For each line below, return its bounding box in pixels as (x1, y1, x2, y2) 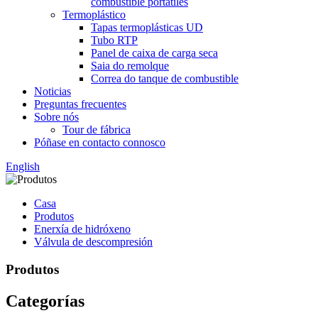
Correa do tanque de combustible (91, 72, 238, 84)
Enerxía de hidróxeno (34, 223, 131, 235)
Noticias (34, 85, 71, 97)
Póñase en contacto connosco (34, 136, 165, 148)
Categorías (6, 291, 84, 310)
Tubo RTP (91, 34, 138, 46)
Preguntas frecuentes (34, 98, 126, 110)
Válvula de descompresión (34, 236, 153, 248)
